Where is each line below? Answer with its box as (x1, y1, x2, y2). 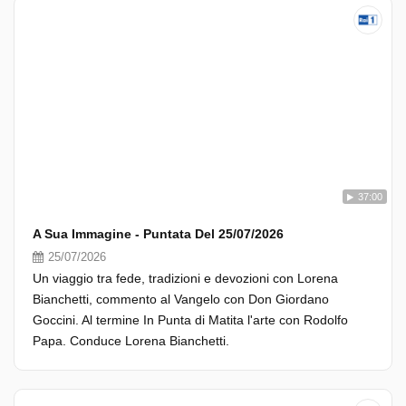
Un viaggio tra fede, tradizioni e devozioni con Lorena (33, 271, 338, 285)
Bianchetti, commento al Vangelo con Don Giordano (33, 292, 329, 306)
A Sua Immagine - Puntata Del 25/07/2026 (33, 227, 284, 241)
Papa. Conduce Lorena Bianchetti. (33, 333, 229, 348)
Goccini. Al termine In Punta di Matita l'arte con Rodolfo (33, 313, 348, 327)
